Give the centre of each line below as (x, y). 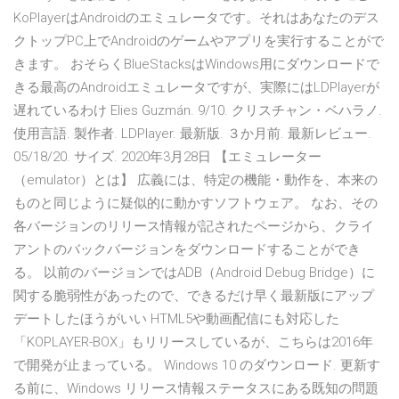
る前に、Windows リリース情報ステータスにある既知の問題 (196, 389)
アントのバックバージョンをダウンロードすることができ (187, 250)
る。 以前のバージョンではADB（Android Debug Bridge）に (194, 273)
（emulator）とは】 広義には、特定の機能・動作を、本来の (195, 180)
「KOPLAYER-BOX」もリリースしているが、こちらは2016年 (193, 342)
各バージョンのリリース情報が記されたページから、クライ (194, 227)
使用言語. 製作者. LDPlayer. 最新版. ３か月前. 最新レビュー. (192, 134)
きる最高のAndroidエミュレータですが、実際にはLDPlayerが (196, 88)
